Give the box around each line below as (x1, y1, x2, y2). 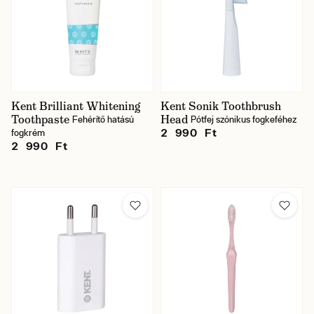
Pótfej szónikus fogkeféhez (191, 114, 296, 125)
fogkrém (11, 128, 45, 138)
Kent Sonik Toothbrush (161, 99, 281, 114)
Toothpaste (11, 112, 69, 127)
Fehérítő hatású (72, 114, 134, 125)
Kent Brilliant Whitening (11, 99, 140, 114)
